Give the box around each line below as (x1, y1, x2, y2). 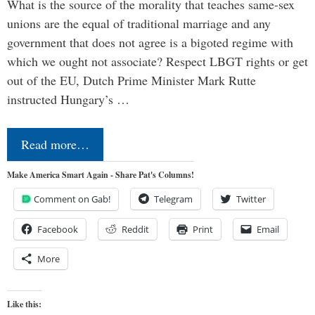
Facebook (37, 223, 78, 236)
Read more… (21, 136, 89, 153)
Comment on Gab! (34, 193, 110, 206)
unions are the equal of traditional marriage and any (7, 15, 271, 32)
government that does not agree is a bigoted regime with (7, 34, 293, 51)
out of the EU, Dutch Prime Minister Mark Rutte (7, 72, 256, 89)
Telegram (154, 193, 193, 206)
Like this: (7, 298, 41, 311)
